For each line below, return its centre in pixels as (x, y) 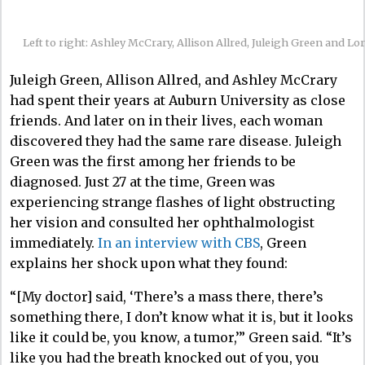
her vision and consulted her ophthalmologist (162, 222)
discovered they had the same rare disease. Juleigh (176, 141)
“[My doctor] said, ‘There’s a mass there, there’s (167, 296)
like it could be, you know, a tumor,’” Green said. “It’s (181, 337)
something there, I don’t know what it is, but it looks (182, 317)
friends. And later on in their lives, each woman (166, 120)
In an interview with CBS (179, 242)
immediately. (54, 242)
